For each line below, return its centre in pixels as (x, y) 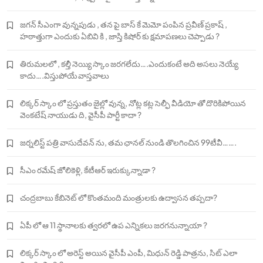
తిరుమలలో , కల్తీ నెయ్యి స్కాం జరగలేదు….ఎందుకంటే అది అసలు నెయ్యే (129, 64)
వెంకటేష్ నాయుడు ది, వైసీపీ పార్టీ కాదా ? (81, 115)
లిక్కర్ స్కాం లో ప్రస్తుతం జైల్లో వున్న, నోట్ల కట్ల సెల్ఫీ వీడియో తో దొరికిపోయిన (133, 103)
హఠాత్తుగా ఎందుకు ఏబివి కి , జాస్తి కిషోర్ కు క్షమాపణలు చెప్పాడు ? (120, 36)
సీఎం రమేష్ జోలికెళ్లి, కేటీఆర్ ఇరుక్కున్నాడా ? (88, 170)
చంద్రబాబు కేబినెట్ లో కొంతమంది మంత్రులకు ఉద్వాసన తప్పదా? (119, 198)
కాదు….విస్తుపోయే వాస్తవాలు (65, 76)
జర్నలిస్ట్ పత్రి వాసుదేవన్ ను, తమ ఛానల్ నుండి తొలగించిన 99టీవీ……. (128, 143)
